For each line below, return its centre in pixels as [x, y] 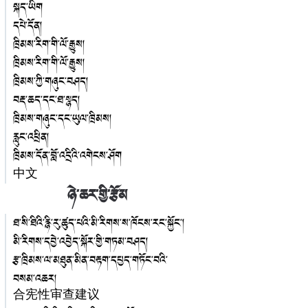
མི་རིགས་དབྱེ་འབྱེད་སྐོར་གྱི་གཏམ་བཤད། [80, 242]
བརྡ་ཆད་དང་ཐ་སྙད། [46, 100]
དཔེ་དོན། [27, 26]
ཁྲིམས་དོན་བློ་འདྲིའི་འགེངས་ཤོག [67, 156]
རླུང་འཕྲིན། [31, 137]
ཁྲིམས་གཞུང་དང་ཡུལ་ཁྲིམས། [62, 119]
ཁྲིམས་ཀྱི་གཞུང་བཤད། [51, 81]
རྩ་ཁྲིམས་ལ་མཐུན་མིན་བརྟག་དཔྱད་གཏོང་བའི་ [90, 260]
